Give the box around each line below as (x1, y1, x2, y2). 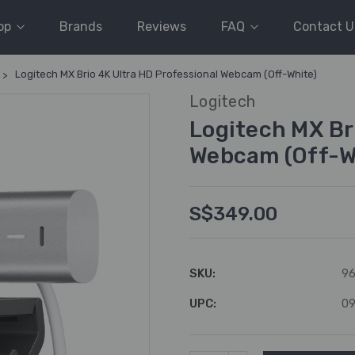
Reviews (137, 19, 186, 34)
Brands (59, 19, 102, 34)
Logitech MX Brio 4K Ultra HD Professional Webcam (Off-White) (15, 68, 317, 80)
